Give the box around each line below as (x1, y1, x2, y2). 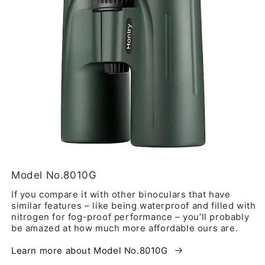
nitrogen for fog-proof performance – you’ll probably (11, 211, 250, 223)
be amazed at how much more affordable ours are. (11, 222, 238, 234)
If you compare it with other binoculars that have (11, 189, 231, 201)
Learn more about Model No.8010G (11, 245, 168, 257)
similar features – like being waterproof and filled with (11, 200, 256, 212)
